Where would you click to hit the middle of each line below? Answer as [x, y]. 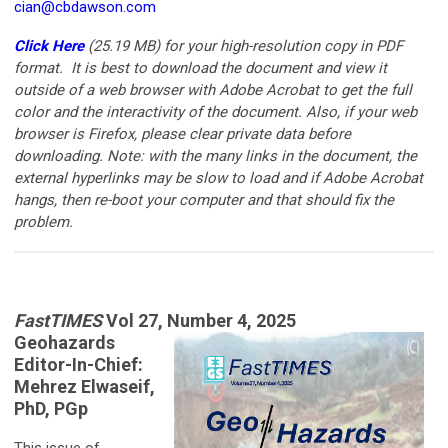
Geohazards [64, 342]
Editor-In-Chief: [78, 364]
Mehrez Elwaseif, [84, 386]
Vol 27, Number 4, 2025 [203, 320]
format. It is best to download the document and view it [200, 67]
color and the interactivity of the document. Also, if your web [215, 111]
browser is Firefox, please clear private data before [182, 133]
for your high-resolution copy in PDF [283, 45]
